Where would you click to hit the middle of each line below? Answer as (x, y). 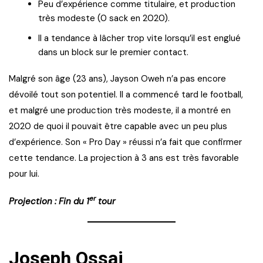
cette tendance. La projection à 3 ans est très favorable (124, 158)
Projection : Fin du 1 (49, 201)
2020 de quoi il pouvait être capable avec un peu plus (118, 126)
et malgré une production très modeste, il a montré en (120, 110)
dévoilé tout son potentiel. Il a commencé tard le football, (126, 94)
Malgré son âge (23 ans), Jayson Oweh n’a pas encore (117, 78)
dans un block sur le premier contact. (113, 52)
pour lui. (24, 173)
